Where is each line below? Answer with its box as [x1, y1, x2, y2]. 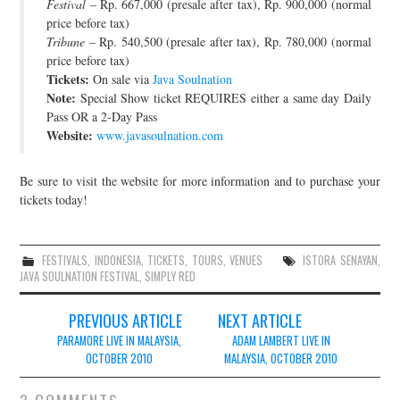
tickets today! [20, 190, 88, 208]
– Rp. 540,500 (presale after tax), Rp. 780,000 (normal [85, 32, 371, 50]
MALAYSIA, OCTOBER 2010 [224, 349, 338, 367]
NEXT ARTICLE [218, 307, 303, 332]
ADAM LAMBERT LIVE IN [231, 331, 330, 349]
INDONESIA [94, 251, 141, 269]
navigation [19, 329, 107, 364]
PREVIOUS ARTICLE [68, 307, 182, 332]
